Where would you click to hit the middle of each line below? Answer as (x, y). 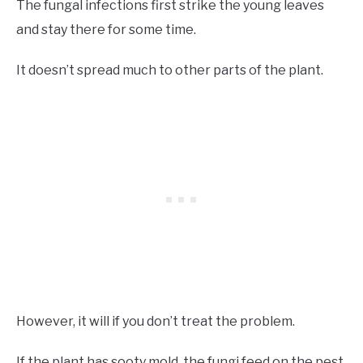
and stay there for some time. (106, 30)
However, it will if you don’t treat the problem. (156, 322)
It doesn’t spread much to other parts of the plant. (170, 70)
